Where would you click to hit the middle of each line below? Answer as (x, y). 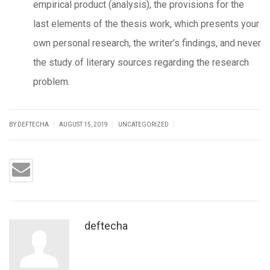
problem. (52, 82)
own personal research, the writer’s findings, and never (147, 43)
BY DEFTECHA (30, 124)
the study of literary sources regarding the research (141, 62)
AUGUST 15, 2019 (84, 124)
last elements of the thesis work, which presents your (146, 24)
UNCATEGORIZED (143, 124)
